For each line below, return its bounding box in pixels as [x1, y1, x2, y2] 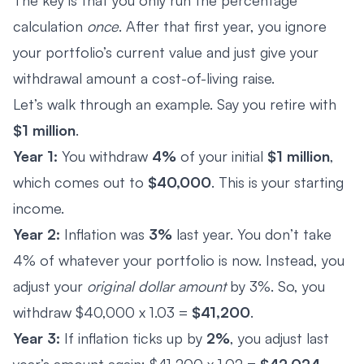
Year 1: [13, 146, 58, 165]
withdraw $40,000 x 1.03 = [13, 302, 192, 321]
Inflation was [60, 224, 149, 243]
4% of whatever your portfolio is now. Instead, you [13, 250, 344, 269]
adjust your [13, 276, 87, 295]
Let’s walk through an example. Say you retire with [13, 94, 336, 113]
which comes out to [13, 172, 148, 191]
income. [13, 198, 64, 217]
